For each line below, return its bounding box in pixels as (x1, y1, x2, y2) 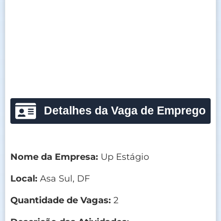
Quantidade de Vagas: (10, 194, 111, 206)
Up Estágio (98, 151, 149, 162)
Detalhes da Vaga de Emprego (43, 104, 206, 117)
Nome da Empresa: (10, 151, 98, 162)
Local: (10, 173, 37, 184)
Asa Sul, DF (37, 173, 90, 184)
